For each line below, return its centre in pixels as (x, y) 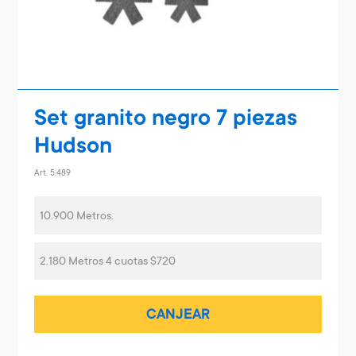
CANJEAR (178, 316)
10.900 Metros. (76, 217)
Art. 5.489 (52, 174)
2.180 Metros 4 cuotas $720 (107, 263)
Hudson (73, 148)
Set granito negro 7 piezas (165, 120)
